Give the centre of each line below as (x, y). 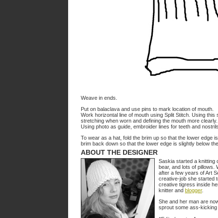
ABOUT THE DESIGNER (119, 152)
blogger (193, 190)
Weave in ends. (99, 98)
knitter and (172, 190)
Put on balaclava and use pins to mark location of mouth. (147, 109)
